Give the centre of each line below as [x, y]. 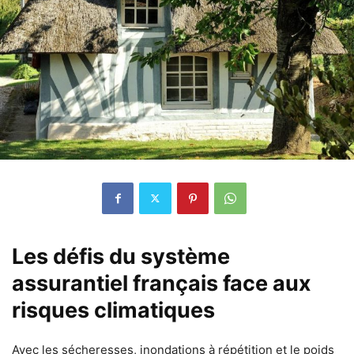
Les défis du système [121, 256]
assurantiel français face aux [162, 283]
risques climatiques [113, 310]
